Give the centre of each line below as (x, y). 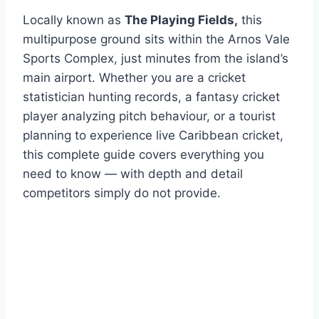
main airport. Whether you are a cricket (134, 77)
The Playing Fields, (181, 20)
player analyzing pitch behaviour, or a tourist (149, 116)
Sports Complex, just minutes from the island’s (156, 58)
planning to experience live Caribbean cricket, (153, 135)
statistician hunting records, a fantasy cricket (151, 96)
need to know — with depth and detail (133, 173)
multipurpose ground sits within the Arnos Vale (156, 39)
